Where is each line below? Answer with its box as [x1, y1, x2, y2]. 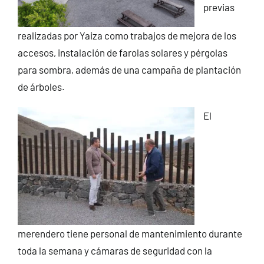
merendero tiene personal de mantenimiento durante [17, 227, 242, 240]
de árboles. [17, 81, 65, 93]
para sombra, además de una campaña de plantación [17, 64, 241, 76]
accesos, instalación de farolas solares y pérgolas [17, 47, 227, 59]
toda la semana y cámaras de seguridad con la [17, 245, 212, 257]
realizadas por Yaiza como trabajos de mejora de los [17, 29, 236, 42]
